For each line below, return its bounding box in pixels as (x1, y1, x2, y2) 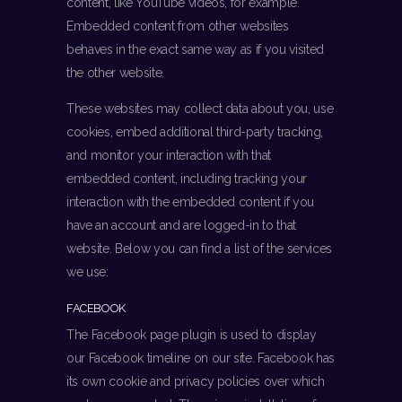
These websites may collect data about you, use (66, 100, 334, 116)
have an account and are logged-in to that (66, 217, 297, 232)
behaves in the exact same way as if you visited (66, 41, 325, 57)
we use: (66, 264, 109, 279)
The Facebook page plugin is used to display (66, 327, 317, 342)
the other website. (66, 65, 164, 80)
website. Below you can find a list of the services (66, 240, 333, 256)
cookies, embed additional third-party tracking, (66, 124, 324, 139)
